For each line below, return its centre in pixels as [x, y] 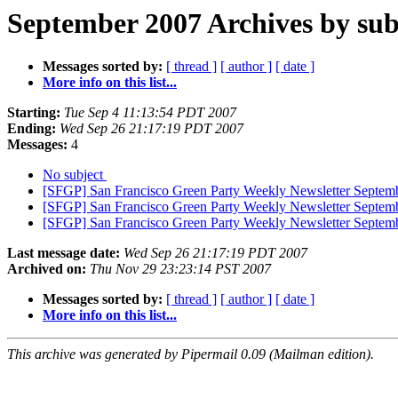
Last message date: [64, 253]
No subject [75, 175]
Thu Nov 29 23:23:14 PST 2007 [180, 269]
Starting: [34, 113]
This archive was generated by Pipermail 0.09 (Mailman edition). [191, 354]
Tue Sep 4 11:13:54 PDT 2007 [150, 113]
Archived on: [47, 269]
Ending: [32, 129]
